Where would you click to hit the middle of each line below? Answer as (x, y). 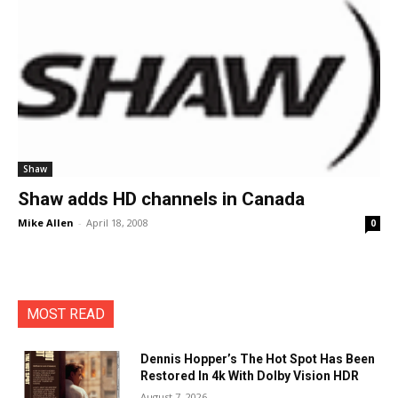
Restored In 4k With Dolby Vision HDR (250, 376)
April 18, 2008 (117, 223)
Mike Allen (46, 223)
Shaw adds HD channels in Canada (161, 199)
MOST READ (66, 314)
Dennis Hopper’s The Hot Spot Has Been (258, 359)
